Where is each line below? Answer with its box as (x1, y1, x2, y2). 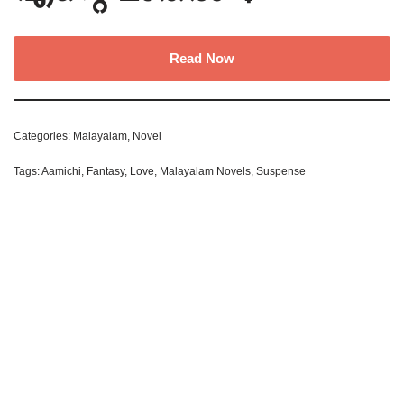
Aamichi (41, 164, 81, 178)
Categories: (14, 129, 73, 142)
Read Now (170, 50, 234, 66)
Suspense (256, 164, 306, 178)
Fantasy (87, 164, 124, 178)
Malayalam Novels (160, 164, 251, 178)
